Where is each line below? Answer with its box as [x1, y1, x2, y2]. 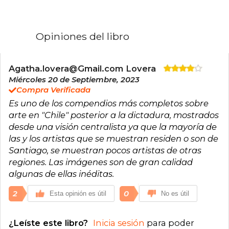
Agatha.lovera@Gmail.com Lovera [9, 63, 158, 74]
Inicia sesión [93, 217, 145, 228]
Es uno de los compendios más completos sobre [9, 98, 209, 108]
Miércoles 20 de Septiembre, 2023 [9, 75, 140, 84]
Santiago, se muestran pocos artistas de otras [9, 145, 201, 155]
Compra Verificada [16, 85, 90, 95]
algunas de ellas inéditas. [9, 168, 114, 179]
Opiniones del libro [36, 30, 129, 42]
